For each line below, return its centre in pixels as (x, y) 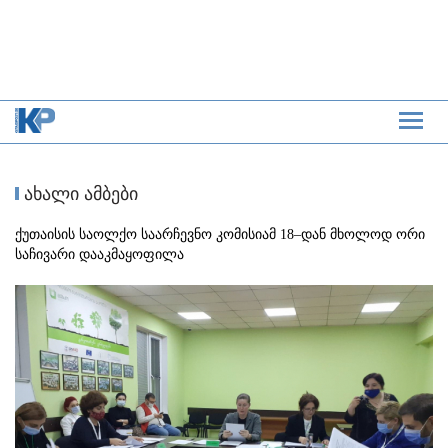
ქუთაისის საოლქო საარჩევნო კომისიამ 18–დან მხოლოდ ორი (220, 235)
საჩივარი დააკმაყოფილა (99, 255)
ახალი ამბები (78, 194)
